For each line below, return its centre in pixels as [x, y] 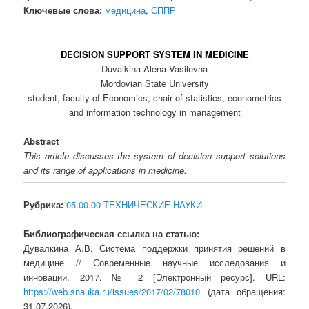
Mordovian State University [154, 83]
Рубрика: [44, 204]
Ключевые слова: [63, 10]
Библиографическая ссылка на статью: [112, 233]
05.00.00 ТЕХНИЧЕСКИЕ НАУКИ [134, 204]
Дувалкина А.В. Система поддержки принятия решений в [154, 248]
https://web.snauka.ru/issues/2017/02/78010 [112, 291]
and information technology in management [154, 112]
